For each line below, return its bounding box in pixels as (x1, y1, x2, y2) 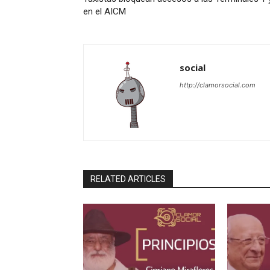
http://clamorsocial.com (180, 81, 256, 90)
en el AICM (83, 6, 126, 17)
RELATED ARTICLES (90, 174, 166, 184)
